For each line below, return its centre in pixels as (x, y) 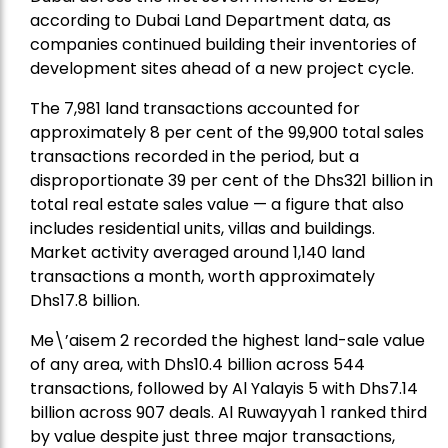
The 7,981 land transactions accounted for (195, 109)
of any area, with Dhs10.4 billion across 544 (197, 365)
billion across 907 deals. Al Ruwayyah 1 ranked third (228, 413)
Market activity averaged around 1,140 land (197, 253)
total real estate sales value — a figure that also (217, 205)
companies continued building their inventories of (223, 45)
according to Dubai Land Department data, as (210, 21)
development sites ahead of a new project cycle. (222, 69)
